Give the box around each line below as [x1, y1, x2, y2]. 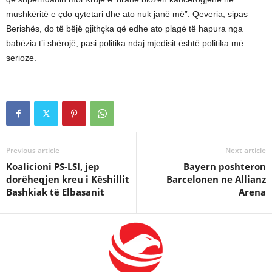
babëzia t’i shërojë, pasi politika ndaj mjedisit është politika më [6, 38, 243, 48]
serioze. [6, 53, 36, 63]
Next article [225, 145, 266, 155]
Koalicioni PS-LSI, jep [6, 160, 100, 172]
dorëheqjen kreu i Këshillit [6, 173, 129, 185]
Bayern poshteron [183, 160, 266, 172]
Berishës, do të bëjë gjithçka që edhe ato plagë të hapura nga [6, 24, 243, 33]
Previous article [6, 145, 59, 155]
